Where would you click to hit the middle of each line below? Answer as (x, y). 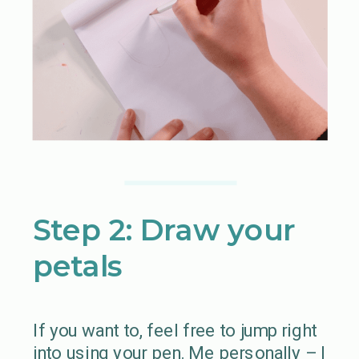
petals (78, 265)
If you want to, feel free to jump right (174, 330)
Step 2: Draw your (164, 230)
